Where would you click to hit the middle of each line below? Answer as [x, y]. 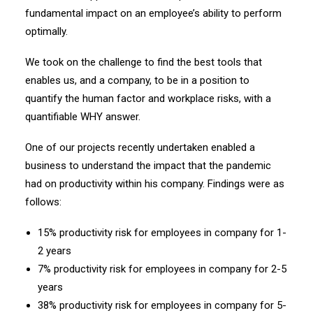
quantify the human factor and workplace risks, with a [148, 99]
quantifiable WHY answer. [83, 117]
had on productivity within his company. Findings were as [155, 184]
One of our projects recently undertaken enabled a [140, 147]
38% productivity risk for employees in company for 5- [162, 305]
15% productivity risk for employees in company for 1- [162, 233]
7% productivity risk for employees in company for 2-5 [162, 269]
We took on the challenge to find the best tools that [144, 62]
